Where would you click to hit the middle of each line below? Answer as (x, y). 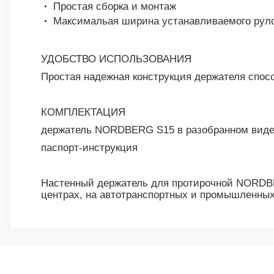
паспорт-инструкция (89, 147)
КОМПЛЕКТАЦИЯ (83, 112)
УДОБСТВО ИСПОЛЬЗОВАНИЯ (116, 59)
